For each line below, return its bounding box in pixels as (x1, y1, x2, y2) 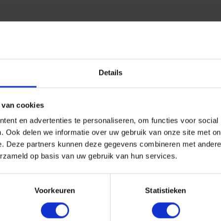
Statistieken (145, 186, 186, 195)
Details (98, 68, 123, 77)
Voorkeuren (35, 186, 75, 195)
